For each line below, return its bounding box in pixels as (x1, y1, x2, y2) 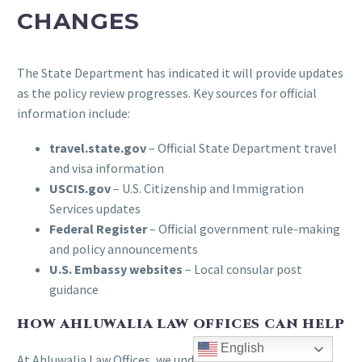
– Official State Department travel (146, 139, 337, 156)
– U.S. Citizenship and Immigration (111, 179, 304, 196)
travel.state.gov (49, 139, 146, 156)
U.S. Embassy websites (49, 260, 183, 277)
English (217, 341, 265, 356)
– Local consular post (183, 260, 302, 277)
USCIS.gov (49, 179, 111, 196)
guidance (49, 280, 99, 297)
